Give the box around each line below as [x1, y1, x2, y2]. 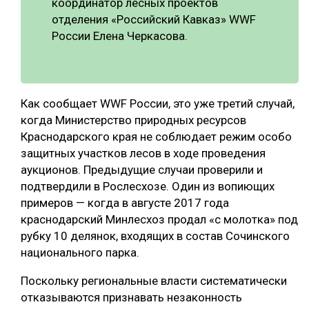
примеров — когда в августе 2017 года [21, 195, 229, 210]
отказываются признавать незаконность [21, 290, 242, 304]
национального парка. [21, 245, 139, 259]
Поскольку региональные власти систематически [21, 273, 287, 288]
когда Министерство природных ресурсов [21, 112, 246, 127]
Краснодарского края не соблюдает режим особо [21, 129, 292, 143]
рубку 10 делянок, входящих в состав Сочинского [21, 228, 290, 243]
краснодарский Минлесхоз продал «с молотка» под [21, 212, 298, 226]
